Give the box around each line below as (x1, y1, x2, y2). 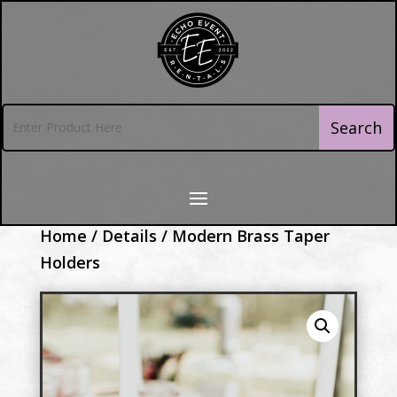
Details (101, 224, 157, 246)
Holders (39, 251, 100, 273)
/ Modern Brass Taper (156, 224, 330, 246)
